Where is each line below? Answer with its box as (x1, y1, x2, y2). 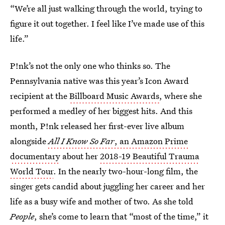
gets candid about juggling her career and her (35, 180, 205, 192)
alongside (10, 135, 46, 147)
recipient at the (10, 90, 69, 101)
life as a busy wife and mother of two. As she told (10, 195, 193, 207)
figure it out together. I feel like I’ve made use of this (10, 18, 204, 29)
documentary (10, 150, 60, 162)
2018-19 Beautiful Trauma (100, 150, 199, 162)
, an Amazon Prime (115, 135, 188, 147)
